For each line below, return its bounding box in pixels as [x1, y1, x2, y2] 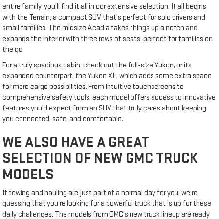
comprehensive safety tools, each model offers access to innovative [2, 92, 216, 102]
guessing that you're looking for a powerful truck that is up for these [2, 198, 211, 208]
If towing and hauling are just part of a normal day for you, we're [2, 188, 197, 197]
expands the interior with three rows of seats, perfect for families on [2, 34, 213, 44]
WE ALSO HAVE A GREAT [2, 133, 149, 151]
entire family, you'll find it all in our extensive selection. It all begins [2, 1, 206, 11]
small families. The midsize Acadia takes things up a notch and [2, 23, 197, 33]
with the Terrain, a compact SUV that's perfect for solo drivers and [2, 12, 205, 22]
